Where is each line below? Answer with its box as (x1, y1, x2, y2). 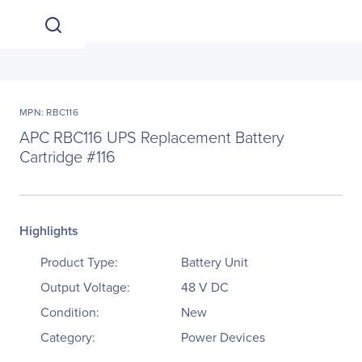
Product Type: (40, 253, 118, 271)
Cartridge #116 (19, 145, 116, 167)
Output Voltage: (40, 278, 130, 297)
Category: (40, 328, 95, 347)
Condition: (40, 303, 99, 322)
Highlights (19, 221, 78, 240)
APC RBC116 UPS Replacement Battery (19, 125, 284, 148)
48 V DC (181, 278, 229, 297)
